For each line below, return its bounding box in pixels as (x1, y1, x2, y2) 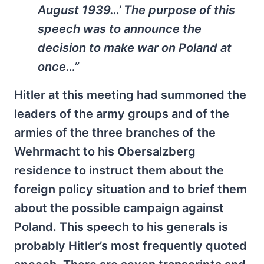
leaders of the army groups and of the (14, 107, 229, 121)
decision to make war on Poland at (38, 41, 232, 55)
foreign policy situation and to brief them (14, 182, 247, 197)
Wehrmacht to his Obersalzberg (14, 144, 196, 159)
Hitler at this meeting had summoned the (14, 88, 246, 103)
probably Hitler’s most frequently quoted (14, 239, 247, 253)
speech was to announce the (38, 22, 202, 37)
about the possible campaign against (14, 201, 224, 216)
